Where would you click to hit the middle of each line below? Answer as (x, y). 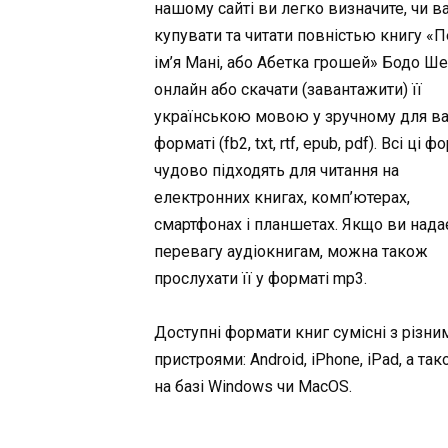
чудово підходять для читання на (277, 171)
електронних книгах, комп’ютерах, (282, 198)
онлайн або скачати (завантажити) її (288, 90)
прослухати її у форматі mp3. (261, 279)
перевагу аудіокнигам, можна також (291, 252)
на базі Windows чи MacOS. (253, 387)
